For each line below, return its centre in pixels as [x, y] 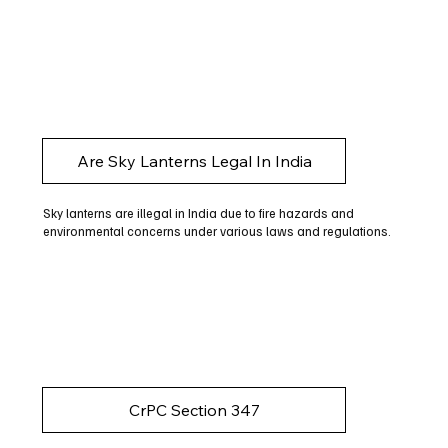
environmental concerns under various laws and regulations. [216, 231]
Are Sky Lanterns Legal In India [194, 161]
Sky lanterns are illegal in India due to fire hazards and [198, 213]
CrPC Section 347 [194, 409]
